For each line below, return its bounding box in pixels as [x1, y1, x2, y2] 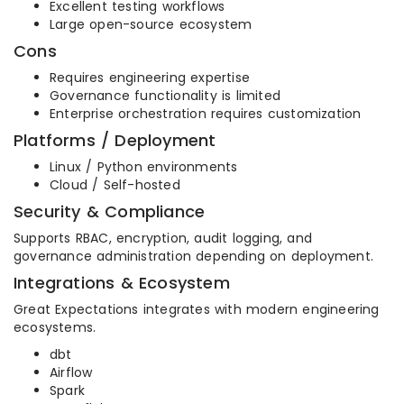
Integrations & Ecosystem [14, 271, 230, 295]
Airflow [50, 363, 93, 382]
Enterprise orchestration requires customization [50, 105, 362, 124]
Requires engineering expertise [50, 69, 250, 87]
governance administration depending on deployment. [14, 247, 374, 266]
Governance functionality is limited [50, 87, 280, 106]
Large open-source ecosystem [50, 15, 252, 34]
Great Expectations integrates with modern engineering [14, 300, 380, 319]
